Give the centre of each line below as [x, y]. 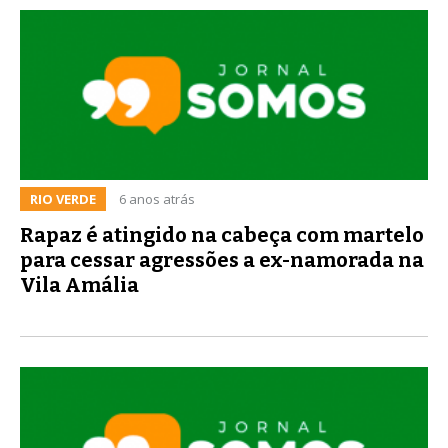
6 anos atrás [157, 198]
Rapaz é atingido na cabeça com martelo [222, 234]
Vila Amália [79, 284]
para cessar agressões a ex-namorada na [222, 259]
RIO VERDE [63, 198]
